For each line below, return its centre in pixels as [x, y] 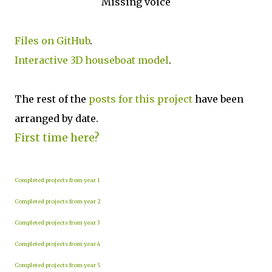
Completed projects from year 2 [58, 201]
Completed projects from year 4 [57, 244]
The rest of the [52, 99]
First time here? [57, 138]
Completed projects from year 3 [57, 223]
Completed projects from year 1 [57, 180]
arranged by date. [56, 118]
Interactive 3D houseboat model [92, 60]
